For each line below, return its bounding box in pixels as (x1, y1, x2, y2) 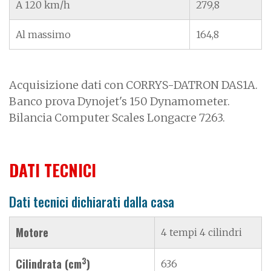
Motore (16, 224, 48, 240)
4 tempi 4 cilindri (161, 226, 242, 238)
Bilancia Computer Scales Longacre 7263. (9, 110, 225, 125)
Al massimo (16, 28, 71, 41)
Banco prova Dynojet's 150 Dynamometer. (9, 94, 230, 108)
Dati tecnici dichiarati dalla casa (9, 191, 174, 211)
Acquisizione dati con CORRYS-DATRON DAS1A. (9, 77, 258, 92)
